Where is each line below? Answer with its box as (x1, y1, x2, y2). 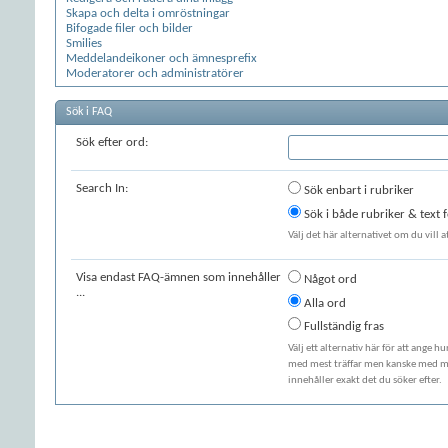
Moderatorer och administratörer (66, 67, 244, 80)
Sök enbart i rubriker (301, 184, 414, 197)
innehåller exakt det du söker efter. (288, 374, 442, 386)
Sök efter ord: (76, 136, 148, 149)
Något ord (301, 273, 357, 286)
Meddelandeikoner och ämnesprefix (66, 52, 257, 65)
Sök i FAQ (66, 106, 112, 118)
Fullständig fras (301, 320, 384, 333)
